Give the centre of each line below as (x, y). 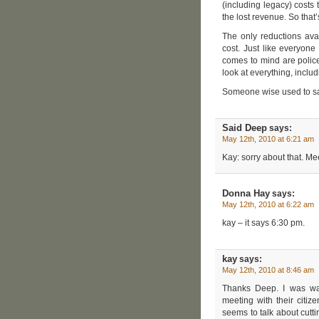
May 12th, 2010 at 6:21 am (268, 138)
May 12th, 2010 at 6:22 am (268, 204)
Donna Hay (246, 193)
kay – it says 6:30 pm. (263, 223)
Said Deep (245, 127)
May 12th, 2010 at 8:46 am (268, 270)
